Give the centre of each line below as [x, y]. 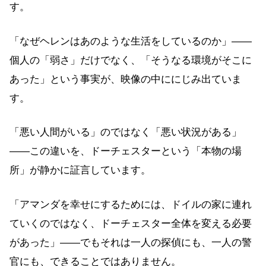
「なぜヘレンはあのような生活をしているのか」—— [131, 41]
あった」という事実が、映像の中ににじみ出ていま [126, 79]
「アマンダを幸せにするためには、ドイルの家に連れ [131, 204]
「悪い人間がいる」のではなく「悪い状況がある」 [126, 132]
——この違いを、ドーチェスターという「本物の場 [126, 151]
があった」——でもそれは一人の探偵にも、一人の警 [131, 242]
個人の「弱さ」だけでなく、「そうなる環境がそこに [131, 60]
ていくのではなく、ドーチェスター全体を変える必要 [131, 223]
